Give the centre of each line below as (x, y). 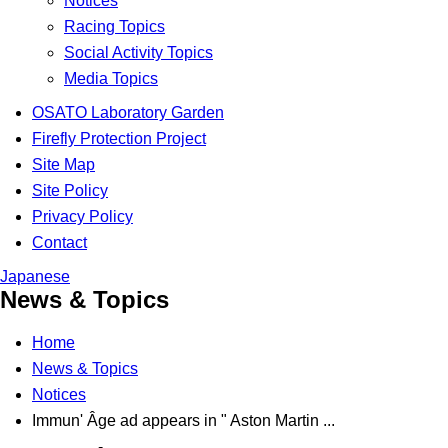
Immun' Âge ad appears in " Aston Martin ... (183, 421)
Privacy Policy (82, 217)
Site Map (63, 165)
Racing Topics (114, 27)
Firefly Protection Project (119, 139)
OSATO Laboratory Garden (128, 113)
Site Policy (70, 191)
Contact (59, 243)
